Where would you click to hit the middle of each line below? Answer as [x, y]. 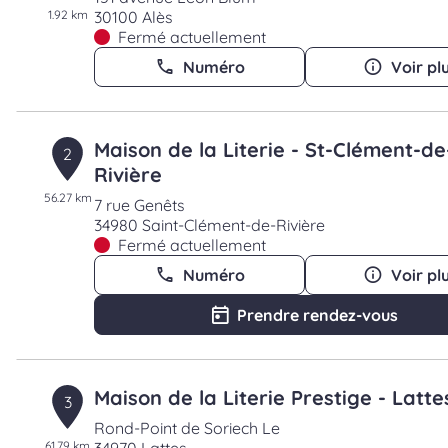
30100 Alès [134, 17]
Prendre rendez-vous [318, 315]
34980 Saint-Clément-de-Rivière [210, 225]
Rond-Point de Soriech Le [187, 428]
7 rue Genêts [140, 205]
